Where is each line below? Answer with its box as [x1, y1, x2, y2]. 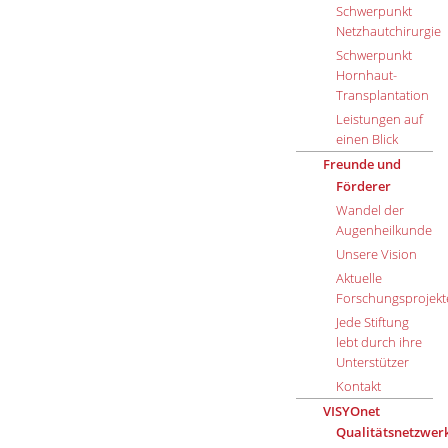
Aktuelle [335, 268, 382, 287]
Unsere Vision [335, 244, 417, 263]
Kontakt [335, 376, 381, 395]
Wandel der [335, 200, 404, 219]
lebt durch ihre [335, 332, 422, 351]
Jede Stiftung [335, 312, 409, 331]
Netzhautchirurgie [335, 22, 441, 41]
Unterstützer [335, 352, 409, 371]
